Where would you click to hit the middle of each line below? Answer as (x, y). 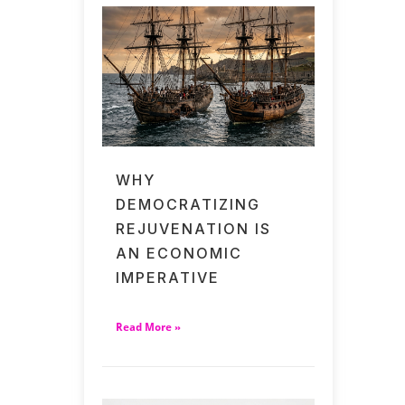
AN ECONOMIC (179, 254)
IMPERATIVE (168, 278)
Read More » (149, 328)
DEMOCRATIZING (188, 205)
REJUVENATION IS (194, 229)
